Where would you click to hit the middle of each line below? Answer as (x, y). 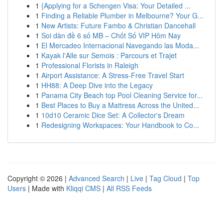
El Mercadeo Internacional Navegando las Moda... (120, 45)
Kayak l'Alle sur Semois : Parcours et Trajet (109, 55)
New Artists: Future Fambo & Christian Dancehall (118, 25)
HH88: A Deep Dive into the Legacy (97, 85)
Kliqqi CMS (83, 188)
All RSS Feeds (129, 188)
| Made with (46, 188)
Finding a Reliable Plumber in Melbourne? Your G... (122, 15)
